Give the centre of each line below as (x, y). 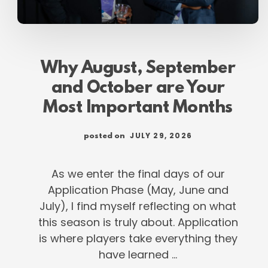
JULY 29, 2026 (161, 135)
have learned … (138, 254)
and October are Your (138, 88)
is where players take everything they (138, 238)
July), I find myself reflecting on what (138, 206)
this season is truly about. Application (138, 222)
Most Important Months (138, 108)
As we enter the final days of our (138, 173)
